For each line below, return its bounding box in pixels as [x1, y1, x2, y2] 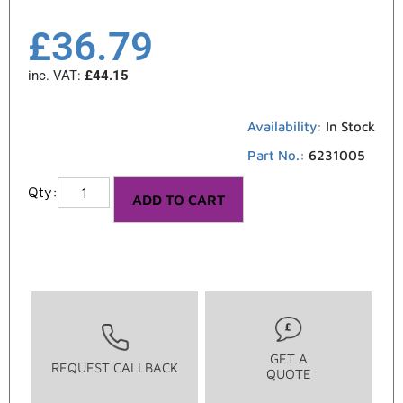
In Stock [326, 119, 375, 135]
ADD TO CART [132, 192, 226, 209]
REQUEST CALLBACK [51, 359, 178, 375]
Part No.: [247, 148, 309, 164]
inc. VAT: [28, 67, 85, 85]
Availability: [247, 119, 326, 135]
